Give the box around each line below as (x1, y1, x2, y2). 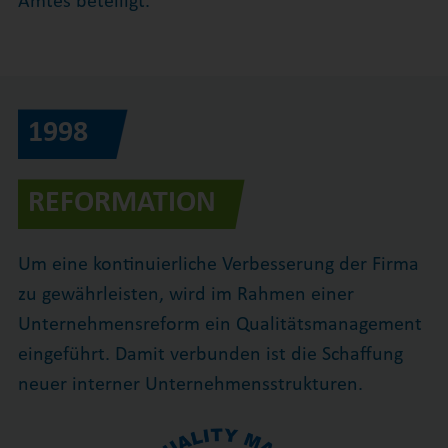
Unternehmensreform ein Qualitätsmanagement (17, 314, 422, 335)
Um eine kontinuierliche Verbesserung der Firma (17, 254, 419, 275)
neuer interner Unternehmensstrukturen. (17, 374, 363, 395)
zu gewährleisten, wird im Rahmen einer (17, 284, 354, 305)
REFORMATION (27, 187, 216, 219)
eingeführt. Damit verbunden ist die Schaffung (17, 344, 403, 365)
